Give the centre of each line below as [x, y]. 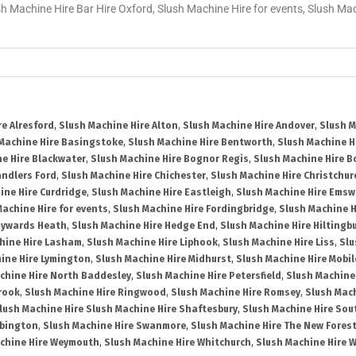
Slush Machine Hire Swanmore [114, 326]
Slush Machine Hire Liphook [152, 243]
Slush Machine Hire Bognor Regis [170, 159]
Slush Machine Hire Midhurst [163, 259]
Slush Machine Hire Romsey [236, 293]
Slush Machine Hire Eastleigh [161, 193]
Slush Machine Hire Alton [118, 126]
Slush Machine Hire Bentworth [200, 143]
